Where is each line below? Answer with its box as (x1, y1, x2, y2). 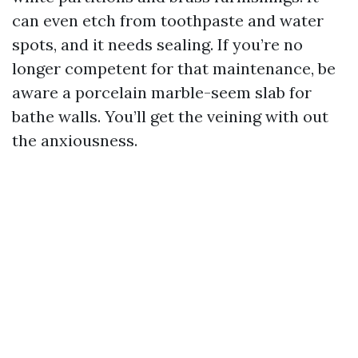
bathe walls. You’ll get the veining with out (12, 106, 328, 126)
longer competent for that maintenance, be (12, 58, 336, 78)
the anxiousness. (12, 130, 137, 150)
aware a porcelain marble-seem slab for (12, 82, 312, 102)
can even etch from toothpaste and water (12, 10, 324, 30)
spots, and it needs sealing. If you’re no (12, 34, 303, 54)
